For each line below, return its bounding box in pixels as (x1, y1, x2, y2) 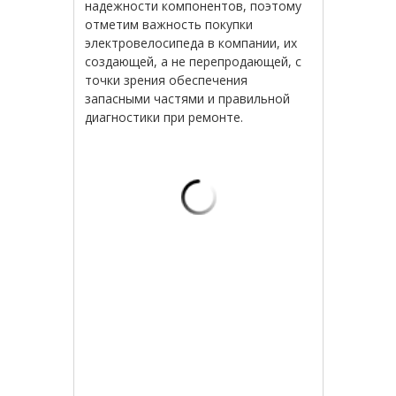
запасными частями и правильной (85, 90, 291, 108)
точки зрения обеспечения (85, 72, 248, 89)
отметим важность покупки (85, 16, 254, 34)
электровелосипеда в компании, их (85, 34, 298, 52)
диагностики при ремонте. (85, 109, 244, 126)
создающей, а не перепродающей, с (85, 53, 302, 71)
